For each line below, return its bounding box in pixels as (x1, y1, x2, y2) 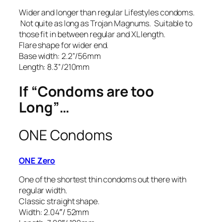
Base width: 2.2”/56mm (19, 50, 101, 61)
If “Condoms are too (19, 82, 155, 102)
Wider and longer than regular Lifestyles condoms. (19, 6, 195, 18)
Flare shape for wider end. (19, 39, 109, 51)
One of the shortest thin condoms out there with (19, 173, 187, 185)
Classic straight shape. (19, 195, 100, 207)
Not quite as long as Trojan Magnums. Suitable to (19, 17, 192, 29)
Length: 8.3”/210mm (19, 61, 90, 72)
